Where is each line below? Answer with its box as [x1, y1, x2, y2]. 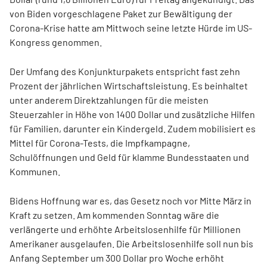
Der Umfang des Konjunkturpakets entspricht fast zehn [10, 66, 240, 77]
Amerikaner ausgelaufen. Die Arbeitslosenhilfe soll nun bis [10, 238, 253, 249]
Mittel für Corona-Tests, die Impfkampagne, [10, 137, 190, 148]
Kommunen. [10, 166, 60, 177]
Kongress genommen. [10, 36, 102, 48]
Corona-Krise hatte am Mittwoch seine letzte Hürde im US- [10, 22, 252, 33]
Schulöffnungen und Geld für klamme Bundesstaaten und [10, 151, 249, 163]
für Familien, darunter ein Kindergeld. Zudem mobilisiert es [10, 123, 256, 134]
